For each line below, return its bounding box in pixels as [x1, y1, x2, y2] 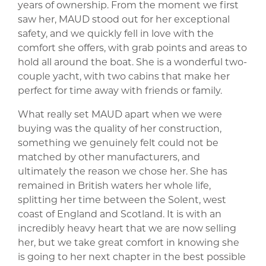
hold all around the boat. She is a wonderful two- [18, 55, 247, 68]
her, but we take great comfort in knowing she [18, 236, 239, 248]
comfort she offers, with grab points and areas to [18, 41, 247, 53]
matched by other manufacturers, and [18, 150, 200, 163]
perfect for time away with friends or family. [18, 84, 222, 96]
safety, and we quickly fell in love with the [18, 27, 214, 39]
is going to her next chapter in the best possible [18, 250, 246, 262]
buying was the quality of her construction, [18, 122, 221, 134]
